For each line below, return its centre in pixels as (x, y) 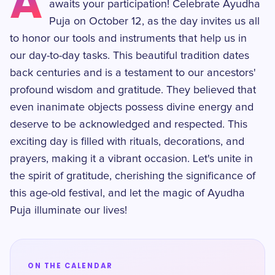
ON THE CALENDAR (70, 266)
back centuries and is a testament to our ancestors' (133, 73)
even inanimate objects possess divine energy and (132, 107)
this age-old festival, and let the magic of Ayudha (127, 193)
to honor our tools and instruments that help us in (128, 39)
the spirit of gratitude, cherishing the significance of (133, 176)
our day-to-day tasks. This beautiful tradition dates (130, 56)
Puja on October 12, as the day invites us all (155, 21)
